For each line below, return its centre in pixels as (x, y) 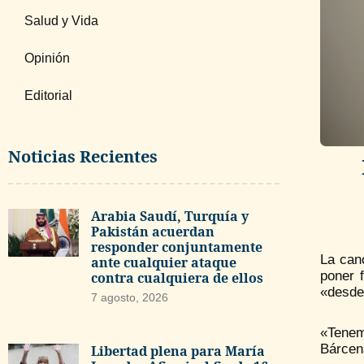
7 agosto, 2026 (129, 297)
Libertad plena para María (178, 351)
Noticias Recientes (83, 156)
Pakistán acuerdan (152, 232)
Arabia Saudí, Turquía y (169, 216)
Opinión (47, 58)
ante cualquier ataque (163, 262)
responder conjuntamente (176, 247)
